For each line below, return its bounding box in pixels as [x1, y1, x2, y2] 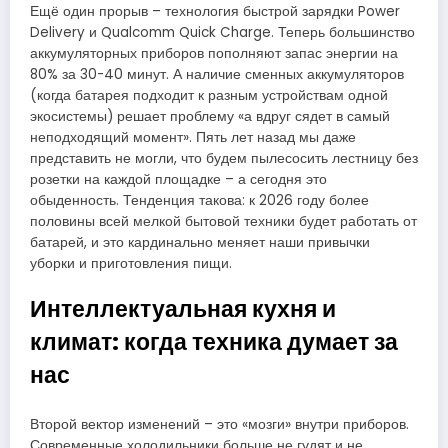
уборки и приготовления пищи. [30, 253, 232, 273]
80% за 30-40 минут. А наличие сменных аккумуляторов [30, 64, 404, 84]
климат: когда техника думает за [30, 325, 398, 358]
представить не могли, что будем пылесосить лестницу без [30, 148, 418, 168]
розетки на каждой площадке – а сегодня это [30, 169, 327, 189]
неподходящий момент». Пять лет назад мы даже [30, 127, 356, 147]
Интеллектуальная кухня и [30, 292, 336, 325]
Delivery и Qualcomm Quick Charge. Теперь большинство [30, 22, 415, 42]
